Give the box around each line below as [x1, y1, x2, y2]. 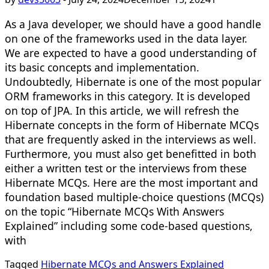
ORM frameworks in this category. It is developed [5, 88, 250, 103]
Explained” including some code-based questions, [5, 218, 253, 233]
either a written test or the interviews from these [5, 160, 247, 175]
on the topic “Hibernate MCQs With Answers [5, 204, 224, 219]
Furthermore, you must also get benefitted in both [5, 146, 256, 161]
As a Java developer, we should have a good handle [5, 16, 261, 31]
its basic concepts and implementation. [5, 59, 199, 74]
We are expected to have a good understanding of [5, 45, 256, 60]
